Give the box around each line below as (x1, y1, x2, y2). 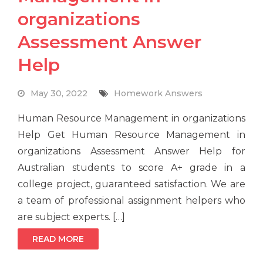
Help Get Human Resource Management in (18, 129, 245, 141)
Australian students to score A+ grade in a (18, 162, 245, 174)
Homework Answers (114, 88, 203, 99)
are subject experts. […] (18, 211, 126, 223)
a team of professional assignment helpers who (18, 195, 245, 207)
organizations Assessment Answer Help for (18, 146, 245, 157)
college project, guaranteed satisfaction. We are (18, 178, 245, 190)
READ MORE (32, 234, 85, 245)
